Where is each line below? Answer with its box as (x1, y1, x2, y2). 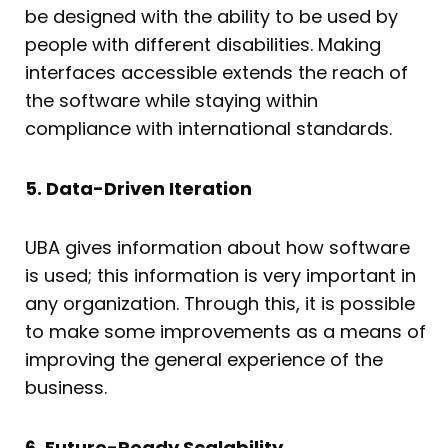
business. (25, 375, 107, 401)
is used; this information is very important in (25, 263, 416, 289)
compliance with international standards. (25, 116, 392, 142)
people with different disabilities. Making (25, 32, 381, 58)
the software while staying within (25, 88, 318, 114)
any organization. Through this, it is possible (25, 291, 415, 317)
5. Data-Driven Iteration (25, 175, 252, 201)
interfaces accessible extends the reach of (25, 60, 408, 86)
